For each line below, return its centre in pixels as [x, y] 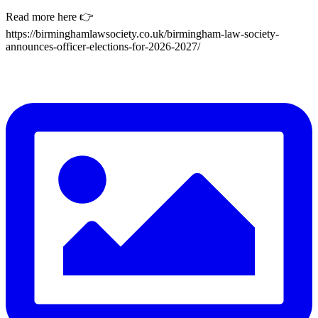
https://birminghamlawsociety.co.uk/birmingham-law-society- [142, 33]
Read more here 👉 [50, 16]
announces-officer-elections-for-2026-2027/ [103, 46]
